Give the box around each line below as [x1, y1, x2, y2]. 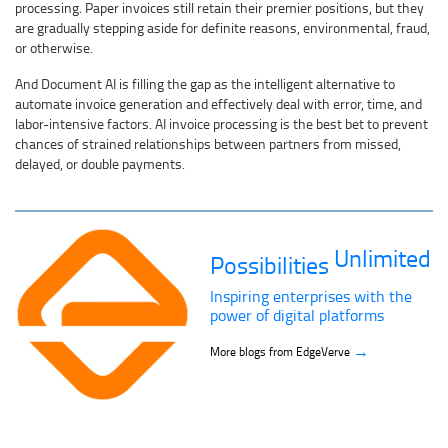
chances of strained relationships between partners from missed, [15, 134, 401, 154]
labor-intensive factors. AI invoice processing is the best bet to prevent [15, 114, 428, 134]
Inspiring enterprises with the [210, 285, 412, 308]
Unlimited [334, 240, 431, 274]
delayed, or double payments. [15, 154, 185, 174]
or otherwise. [15, 38, 93, 58]
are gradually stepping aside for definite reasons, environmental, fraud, [15, 18, 430, 38]
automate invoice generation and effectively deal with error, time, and [15, 94, 422, 114]
